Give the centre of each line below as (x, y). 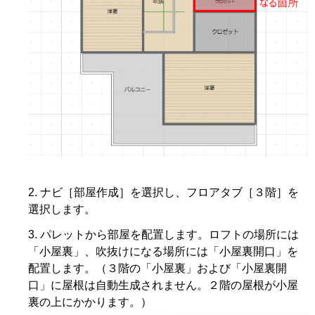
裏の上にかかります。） (90, 302)
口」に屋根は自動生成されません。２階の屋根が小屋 (163, 285)
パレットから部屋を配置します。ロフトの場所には (169, 235)
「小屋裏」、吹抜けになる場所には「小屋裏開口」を (163, 252)
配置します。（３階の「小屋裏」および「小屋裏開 (157, 269)
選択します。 (62, 210)
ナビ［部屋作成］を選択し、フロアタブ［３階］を (169, 193)
